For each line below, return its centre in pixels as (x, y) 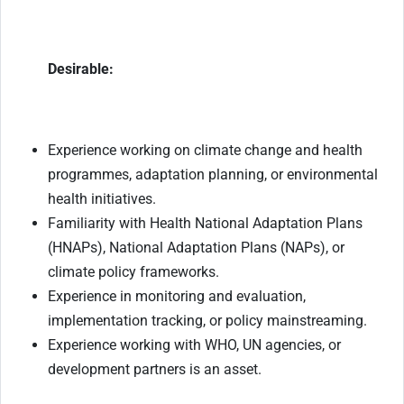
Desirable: (83, 69)
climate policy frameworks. (133, 272)
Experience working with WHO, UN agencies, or (194, 345)
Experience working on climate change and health (205, 151)
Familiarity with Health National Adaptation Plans (205, 224)
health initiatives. (102, 199)
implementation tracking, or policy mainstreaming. (207, 321)
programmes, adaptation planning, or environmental (213, 175)
